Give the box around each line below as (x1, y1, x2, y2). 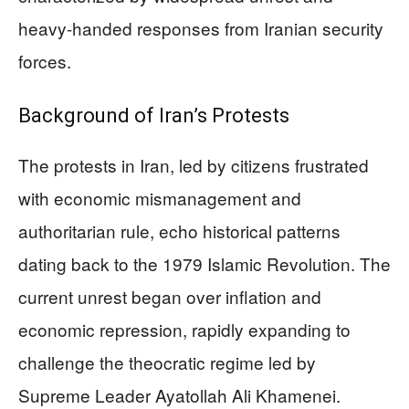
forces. (18, 47, 71, 73)
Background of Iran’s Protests (18, 103, 289, 127)
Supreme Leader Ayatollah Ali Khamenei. (18, 382, 341, 407)
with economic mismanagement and (18, 184, 301, 210)
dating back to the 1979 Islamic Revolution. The (18, 250, 391, 276)
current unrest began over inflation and (18, 283, 321, 309)
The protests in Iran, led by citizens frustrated (18, 152, 369, 177)
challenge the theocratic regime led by (18, 349, 316, 374)
